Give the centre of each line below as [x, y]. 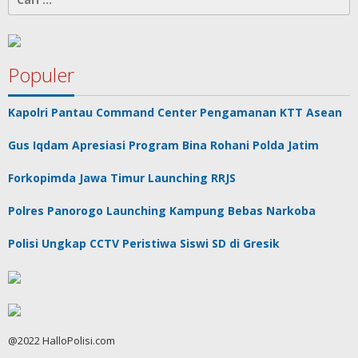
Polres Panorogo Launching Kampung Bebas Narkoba [162, 211]
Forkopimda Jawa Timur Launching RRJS [123, 178]
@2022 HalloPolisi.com [62, 340]
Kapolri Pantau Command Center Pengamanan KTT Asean [175, 112]
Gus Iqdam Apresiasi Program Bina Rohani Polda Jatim [163, 145]
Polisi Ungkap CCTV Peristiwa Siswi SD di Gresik [144, 243]
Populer [41, 75]
